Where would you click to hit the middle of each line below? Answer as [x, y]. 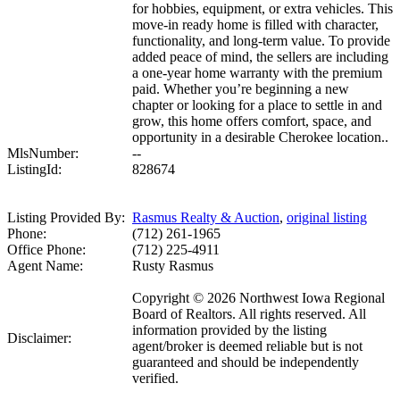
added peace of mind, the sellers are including [260, 57]
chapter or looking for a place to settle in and [257, 105]
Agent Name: [45, 266]
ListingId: [34, 170]
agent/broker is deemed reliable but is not [247, 346]
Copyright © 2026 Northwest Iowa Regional [258, 298]
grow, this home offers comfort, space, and [252, 121]
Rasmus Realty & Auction [206, 218]
